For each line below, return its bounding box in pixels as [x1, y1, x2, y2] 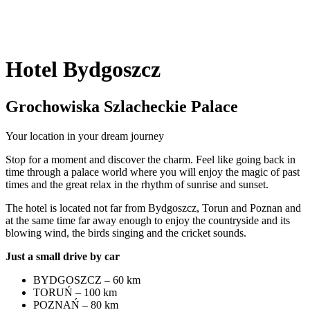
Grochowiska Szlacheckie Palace [6, 97, 238, 116]
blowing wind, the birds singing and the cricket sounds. [6, 226, 246, 239]
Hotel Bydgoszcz [6, 57, 161, 82]
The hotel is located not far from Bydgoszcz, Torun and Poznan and [6, 201, 301, 214]
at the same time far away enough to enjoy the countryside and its [6, 214, 290, 226]
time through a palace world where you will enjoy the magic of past [6, 165, 300, 178]
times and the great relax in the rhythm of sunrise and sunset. [6, 178, 268, 190]
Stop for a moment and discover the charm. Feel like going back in [6, 153, 295, 165]
